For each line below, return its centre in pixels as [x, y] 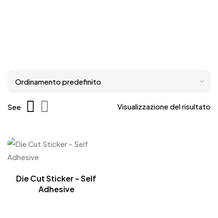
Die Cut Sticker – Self [56, 178]
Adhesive [56, 189]
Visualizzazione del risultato [164, 106]
